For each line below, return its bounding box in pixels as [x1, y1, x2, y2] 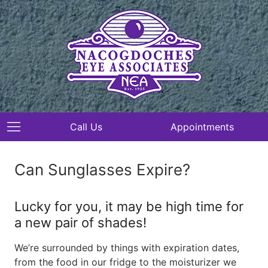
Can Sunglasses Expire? [14, 160, 190, 179]
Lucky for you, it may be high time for [14, 199, 243, 214]
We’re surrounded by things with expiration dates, [14, 242, 239, 254]
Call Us [70, 121, 102, 133]
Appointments [170, 121, 234, 133]
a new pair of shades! [14, 215, 147, 230]
